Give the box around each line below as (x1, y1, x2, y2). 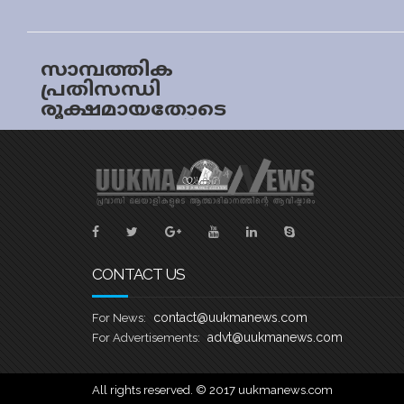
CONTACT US (92, 265, 185, 284)
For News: (92, 311, 146, 326)
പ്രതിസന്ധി (41, 78, 161, 103)
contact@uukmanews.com (153, 310, 308, 326)
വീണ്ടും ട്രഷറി (41, 138, 189, 162)
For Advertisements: (92, 331, 200, 345)
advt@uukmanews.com (207, 330, 343, 345)
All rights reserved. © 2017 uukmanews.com (92, 383, 333, 398)
